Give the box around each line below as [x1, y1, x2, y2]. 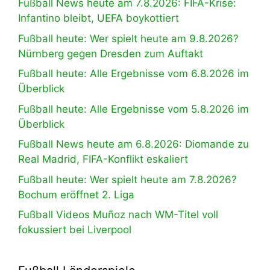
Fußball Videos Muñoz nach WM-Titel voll [18, 209, 218, 221]
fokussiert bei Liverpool [18, 224, 131, 236]
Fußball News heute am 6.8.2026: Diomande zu [18, 138, 249, 151]
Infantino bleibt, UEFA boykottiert [18, 12, 179, 25]
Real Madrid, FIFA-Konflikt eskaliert [18, 153, 188, 166]
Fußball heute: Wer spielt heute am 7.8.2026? [18, 173, 237, 186]
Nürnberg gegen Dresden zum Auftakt [18, 47, 203, 60]
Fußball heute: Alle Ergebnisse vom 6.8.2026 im [18, 67, 249, 80]
